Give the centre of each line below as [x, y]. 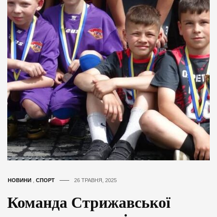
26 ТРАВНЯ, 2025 [95, 180]
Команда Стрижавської [89, 202]
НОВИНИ [20, 180]
